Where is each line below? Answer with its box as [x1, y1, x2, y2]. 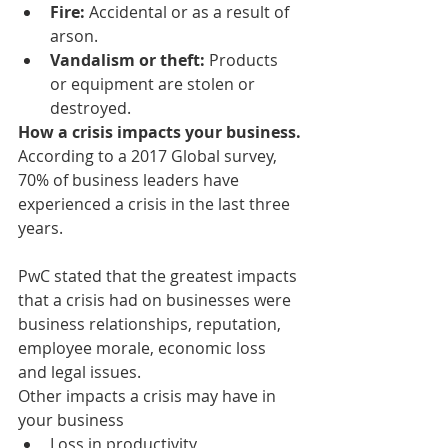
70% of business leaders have [18, 168, 243, 191]
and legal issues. [18, 360, 141, 383]
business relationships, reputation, [18, 312, 285, 335]
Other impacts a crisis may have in [18, 384, 280, 407]
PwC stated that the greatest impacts [18, 264, 301, 287]
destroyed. [50, 96, 131, 119]
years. [18, 216, 63, 239]
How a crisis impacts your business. [18, 120, 301, 143]
